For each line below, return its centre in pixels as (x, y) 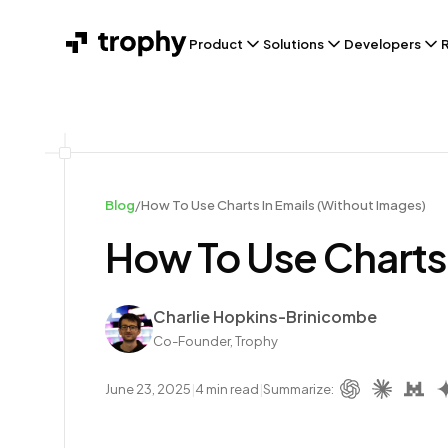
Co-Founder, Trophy (215, 341)
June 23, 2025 (148, 389)
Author (129, 315)
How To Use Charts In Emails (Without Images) (283, 205)
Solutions (293, 44)
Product (216, 44)
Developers (382, 44)
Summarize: (298, 389)
